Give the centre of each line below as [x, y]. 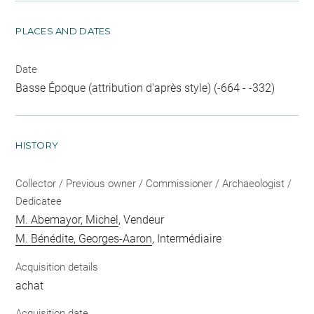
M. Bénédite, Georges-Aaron [84, 239]
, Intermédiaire [187, 239]
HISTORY [37, 145]
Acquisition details [57, 267]
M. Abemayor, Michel [67, 220]
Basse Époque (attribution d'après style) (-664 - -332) [145, 88]
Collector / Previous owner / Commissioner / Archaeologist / [154, 184]
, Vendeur [142, 220]
